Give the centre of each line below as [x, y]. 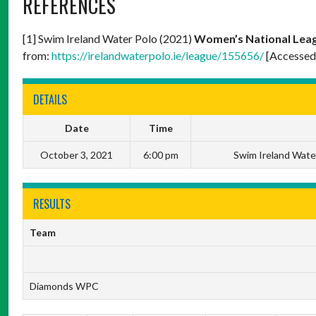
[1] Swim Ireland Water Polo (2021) [108, 38]
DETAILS [50, 99]
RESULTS [52, 203]
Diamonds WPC [64, 286]
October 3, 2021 [77, 154]
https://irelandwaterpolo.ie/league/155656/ [158, 55]
